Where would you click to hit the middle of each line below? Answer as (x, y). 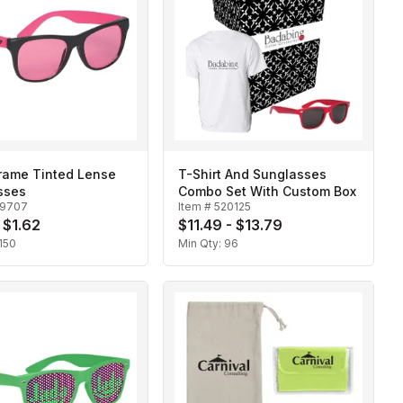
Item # (196, 207)
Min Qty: (201, 244)
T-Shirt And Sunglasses (252, 175)
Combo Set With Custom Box (267, 192)
